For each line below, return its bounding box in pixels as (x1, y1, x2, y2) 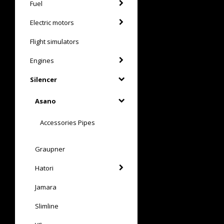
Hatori (35, 163, 53, 172)
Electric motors (30, 17, 74, 27)
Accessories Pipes (40, 117, 95, 127)
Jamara (35, 182, 56, 191)
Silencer (30, 74, 57, 84)
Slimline (35, 201, 58, 210)
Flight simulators (30, 36, 79, 46)
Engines (30, 55, 54, 65)
